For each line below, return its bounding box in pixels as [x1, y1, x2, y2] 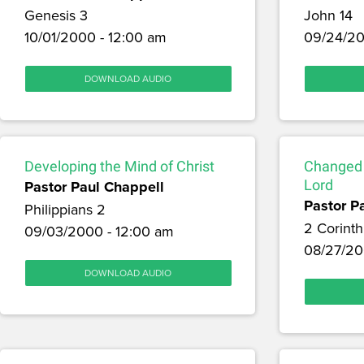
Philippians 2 [24, 199, 106, 220]
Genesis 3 [24, 5, 88, 26]
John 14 [303, 5, 353, 26]
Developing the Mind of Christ [24, 158, 214, 175]
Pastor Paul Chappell [24, 176, 164, 198]
